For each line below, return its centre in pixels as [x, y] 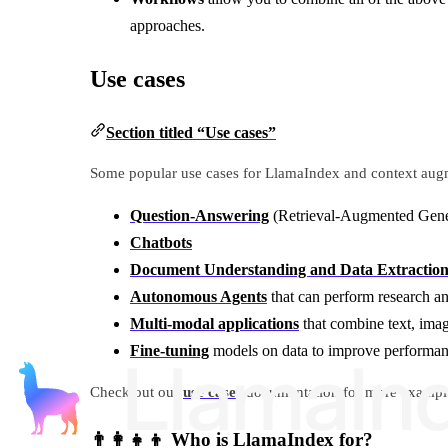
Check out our [136, 392]
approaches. [167, 26]
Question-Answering [199, 216]
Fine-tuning [169, 351]
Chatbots [161, 243]
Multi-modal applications [214, 324]
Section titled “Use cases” [191, 133]
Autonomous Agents [198, 297]
